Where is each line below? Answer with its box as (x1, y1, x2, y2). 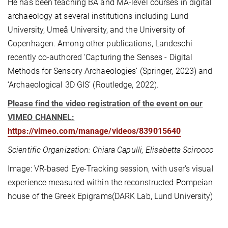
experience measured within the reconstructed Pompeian (8, 178, 213, 188)
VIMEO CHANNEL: (8, 112, 75, 123)
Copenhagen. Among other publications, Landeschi (8, 39, 192, 49)
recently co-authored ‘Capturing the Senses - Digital (8, 52, 193, 63)
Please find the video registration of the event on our (8, 99, 203, 109)
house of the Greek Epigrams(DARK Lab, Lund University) (8, 191, 213, 202)
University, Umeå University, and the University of (8, 25, 185, 35)
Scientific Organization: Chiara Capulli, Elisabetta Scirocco (8, 145, 214, 155)
